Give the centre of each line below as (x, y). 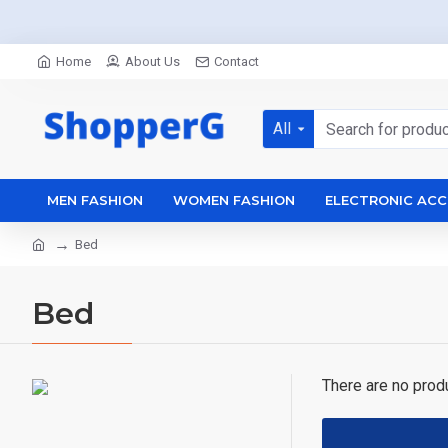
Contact (236, 61)
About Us (152, 61)
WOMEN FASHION (234, 200)
